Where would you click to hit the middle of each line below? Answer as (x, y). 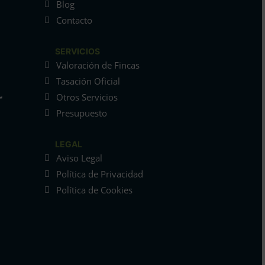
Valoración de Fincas (98, 65)
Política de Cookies (94, 190)
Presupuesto (81, 113)
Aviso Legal (79, 158)
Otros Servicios (87, 97)
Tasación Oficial (88, 81)
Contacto (74, 20)
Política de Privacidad (99, 174)
